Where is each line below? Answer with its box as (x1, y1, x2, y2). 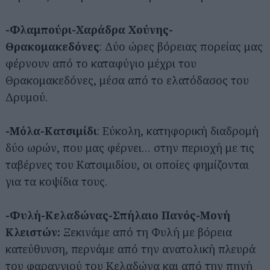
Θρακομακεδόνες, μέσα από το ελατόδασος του (5, 72, 249, 87)
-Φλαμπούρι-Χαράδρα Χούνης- (5, 22, 173, 37)
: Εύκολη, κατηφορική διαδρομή (97, 123, 259, 138)
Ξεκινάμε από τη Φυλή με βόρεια (60, 224, 232, 239)
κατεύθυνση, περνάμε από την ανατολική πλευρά (5, 241, 256, 256)
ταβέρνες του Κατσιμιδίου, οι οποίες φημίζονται (5, 157, 249, 172)
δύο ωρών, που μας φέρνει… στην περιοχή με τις (5, 140, 254, 155)
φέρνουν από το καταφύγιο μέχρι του (5, 55, 196, 71)
